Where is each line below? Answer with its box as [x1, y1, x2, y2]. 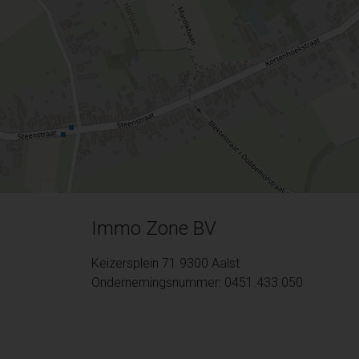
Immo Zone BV [91, 217, 216, 240]
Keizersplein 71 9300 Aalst [91, 256, 240, 272]
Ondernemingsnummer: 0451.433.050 [91, 275, 303, 291]
